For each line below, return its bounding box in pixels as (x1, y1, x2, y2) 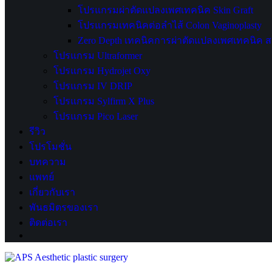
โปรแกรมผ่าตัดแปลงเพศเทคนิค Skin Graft (78, 5, 253, 15)
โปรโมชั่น (29, 141, 72, 152)
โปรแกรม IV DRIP (53, 81, 132, 91)
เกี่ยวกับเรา (29, 187, 75, 197)
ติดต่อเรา (29, 217, 67, 228)
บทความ (29, 157, 66, 167)
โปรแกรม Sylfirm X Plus (53, 96, 154, 106)
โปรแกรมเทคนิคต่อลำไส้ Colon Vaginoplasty (78, 20, 262, 30)
